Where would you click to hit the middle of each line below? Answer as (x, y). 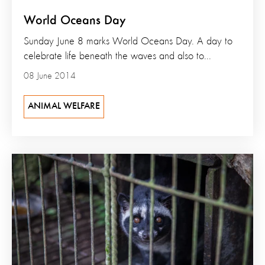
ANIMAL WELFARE (64, 107)
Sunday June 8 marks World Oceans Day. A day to (128, 42)
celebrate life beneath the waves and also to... (117, 56)
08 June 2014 (50, 77)
